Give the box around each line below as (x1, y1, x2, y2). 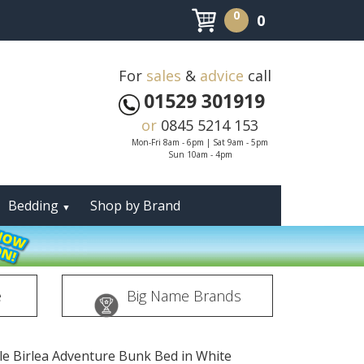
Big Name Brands (126, 286, 241, 305)
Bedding (8, 197, 62, 214)
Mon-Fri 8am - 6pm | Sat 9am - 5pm (132, 136, 268, 148)
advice (200, 66, 244, 85)
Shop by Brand (90, 197, 180, 214)
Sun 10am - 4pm (167, 149, 232, 160)
